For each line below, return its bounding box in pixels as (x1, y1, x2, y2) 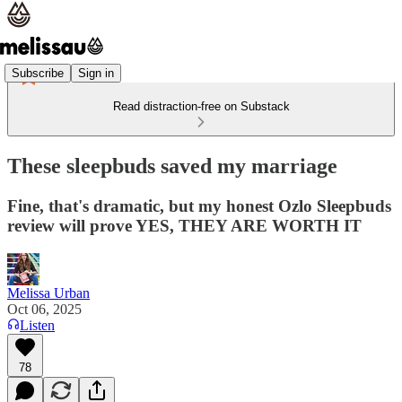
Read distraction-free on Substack (112, 100, 290, 113)
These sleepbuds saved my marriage (7, 153, 337, 178)
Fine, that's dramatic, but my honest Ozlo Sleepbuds (7, 196, 391, 215)
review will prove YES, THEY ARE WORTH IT (7, 215, 362, 235)
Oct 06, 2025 (7, 301, 82, 317)
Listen (20, 317, 55, 333)
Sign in (78, 66, 114, 80)
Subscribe (12, 66, 64, 80)
